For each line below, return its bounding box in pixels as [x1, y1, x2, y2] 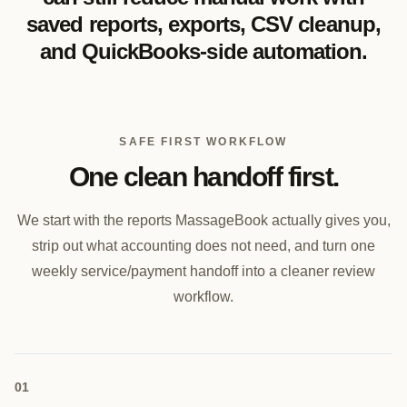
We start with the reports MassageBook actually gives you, [16, 213, 391, 228]
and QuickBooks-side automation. [39, 39, 368, 64]
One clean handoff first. [68, 162, 339, 192]
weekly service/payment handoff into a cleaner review [32, 263, 375, 279]
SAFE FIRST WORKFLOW [119, 135, 288, 148]
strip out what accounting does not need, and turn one [32, 238, 375, 253]
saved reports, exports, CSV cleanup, [26, 12, 381, 36]
